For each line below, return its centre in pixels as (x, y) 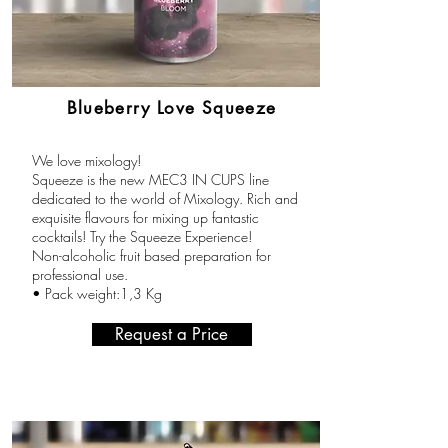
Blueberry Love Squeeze (171, 108)
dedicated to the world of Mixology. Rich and (164, 198)
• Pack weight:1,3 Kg (96, 293)
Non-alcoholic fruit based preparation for (151, 255)
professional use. (79, 274)
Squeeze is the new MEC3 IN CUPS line (150, 179)
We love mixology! (86, 160)
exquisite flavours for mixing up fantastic (145, 217)
